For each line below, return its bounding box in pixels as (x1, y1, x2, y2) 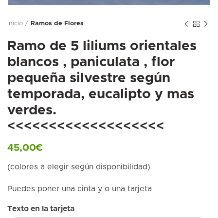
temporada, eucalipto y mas (7, 87, 194, 101)
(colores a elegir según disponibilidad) (7, 163, 150, 171)
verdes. (7, 103, 56, 117)
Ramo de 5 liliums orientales (7, 39, 197, 53)
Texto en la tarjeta (7, 204, 74, 213)
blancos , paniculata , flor (7, 55, 175, 69)
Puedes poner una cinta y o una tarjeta (7, 184, 154, 193)
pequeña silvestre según (7, 71, 170, 85)
